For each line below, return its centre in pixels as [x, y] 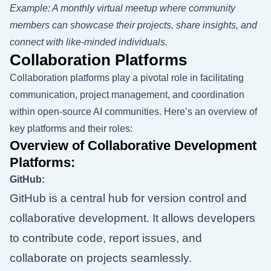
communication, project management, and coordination [127, 95]
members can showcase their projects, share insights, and [133, 25]
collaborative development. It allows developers [132, 218]
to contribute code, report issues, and [106, 238]
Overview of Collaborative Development [133, 145]
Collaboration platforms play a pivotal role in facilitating [127, 78]
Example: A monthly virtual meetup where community [122, 8]
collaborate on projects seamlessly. [101, 258]
